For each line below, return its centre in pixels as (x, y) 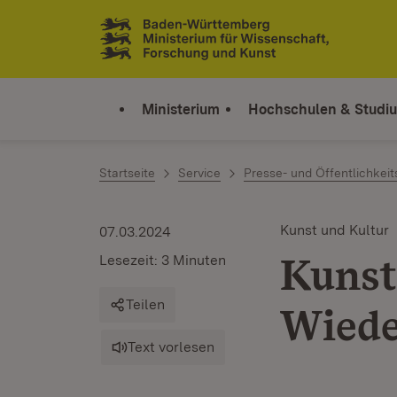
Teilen (145, 304)
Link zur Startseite (164, 46)
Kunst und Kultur (335, 230)
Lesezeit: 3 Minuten (163, 260)
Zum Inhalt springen (117, 28)
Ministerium (181, 109)
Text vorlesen (171, 347)
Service (199, 173)
